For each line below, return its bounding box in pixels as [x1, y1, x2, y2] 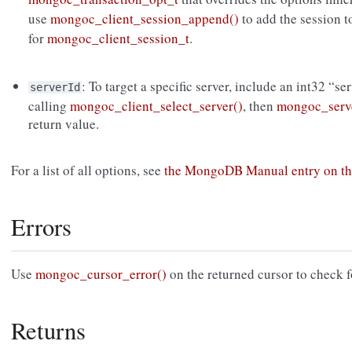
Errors [11, 211, 71, 244]
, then [243, 97, 277, 115]
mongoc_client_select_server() [70, 97, 244, 115]
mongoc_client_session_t [47, 29, 190, 48]
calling [28, 97, 71, 115]
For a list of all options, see [11, 161, 164, 180]
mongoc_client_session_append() [50, 9, 240, 28]
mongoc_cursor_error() [35, 265, 167, 284]
